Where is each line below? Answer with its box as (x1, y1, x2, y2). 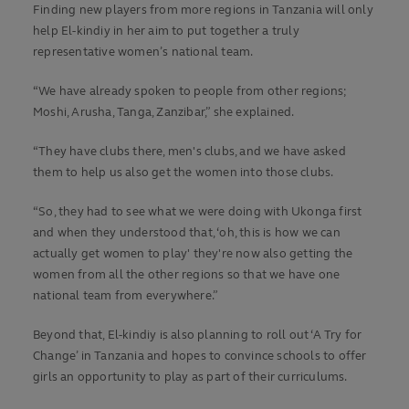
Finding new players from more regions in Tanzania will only (33, 3, 373, 18)
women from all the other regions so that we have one (33, 267, 341, 283)
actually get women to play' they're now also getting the (33, 246, 353, 262)
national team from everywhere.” (33, 288, 219, 304)
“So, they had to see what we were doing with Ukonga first (33, 204, 362, 220)
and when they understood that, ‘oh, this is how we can (33, 225, 341, 241)
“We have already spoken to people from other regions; (33, 84, 347, 100)
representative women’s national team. (33, 45, 254, 60)
